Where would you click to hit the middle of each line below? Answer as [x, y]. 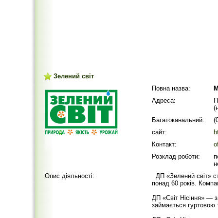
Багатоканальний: [178, 120]
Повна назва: [171, 88]
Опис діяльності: [70, 176]
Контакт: [164, 144]
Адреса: [164, 100]
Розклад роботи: [176, 156]
